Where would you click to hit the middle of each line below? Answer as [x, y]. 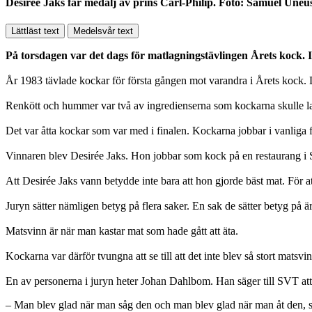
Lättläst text [35, 31]
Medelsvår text [103, 31]
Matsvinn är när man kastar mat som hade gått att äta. [122, 231]
